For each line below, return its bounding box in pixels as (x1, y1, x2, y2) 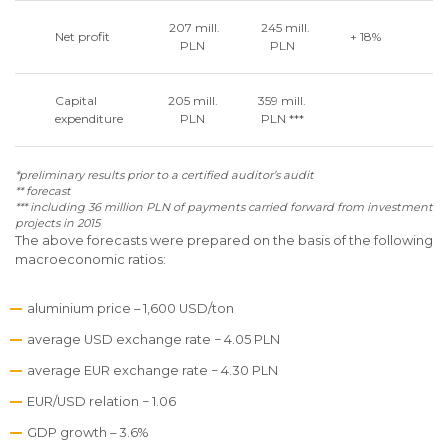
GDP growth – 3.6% (27, 425, 148, 440)
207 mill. (165, 20, 220, 35)
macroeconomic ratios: (15, 252, 166, 267)
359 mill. (258, 93, 306, 108)
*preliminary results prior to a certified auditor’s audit (15, 168, 314, 182)
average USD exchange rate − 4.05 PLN (27, 332, 280, 347)
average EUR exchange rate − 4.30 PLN (27, 363, 278, 378)
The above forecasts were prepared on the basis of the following (15, 233, 433, 248)
